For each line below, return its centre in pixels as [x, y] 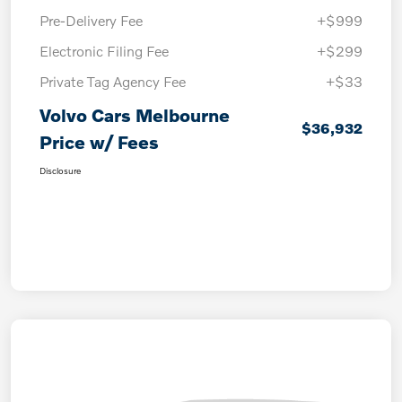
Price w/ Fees [99, 142]
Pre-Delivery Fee [91, 21]
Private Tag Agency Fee [113, 82]
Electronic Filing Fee [104, 51]
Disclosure [60, 171]
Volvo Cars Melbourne [135, 115]
